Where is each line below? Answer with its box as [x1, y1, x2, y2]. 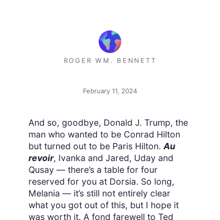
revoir [28, 152, 54, 163]
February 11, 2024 [83, 86, 137, 95]
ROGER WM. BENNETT [63, 56, 157, 64]
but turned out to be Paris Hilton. [28, 140, 164, 151]
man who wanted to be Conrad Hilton [28, 129, 180, 139]
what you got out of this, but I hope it [28, 199, 179, 210]
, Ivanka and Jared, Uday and [53, 152, 173, 163]
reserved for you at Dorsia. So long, [28, 176, 174, 187]
